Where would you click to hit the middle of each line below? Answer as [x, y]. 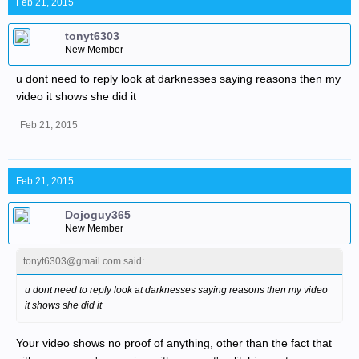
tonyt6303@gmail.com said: [84, 261]
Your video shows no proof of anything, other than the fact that [174, 343]
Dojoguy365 [98, 215]
